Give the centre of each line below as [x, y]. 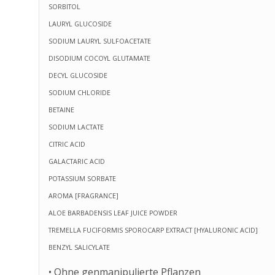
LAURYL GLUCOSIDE [80, 24]
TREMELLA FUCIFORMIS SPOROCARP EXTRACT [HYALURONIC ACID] [153, 230]
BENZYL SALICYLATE [79, 248]
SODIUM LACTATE [76, 127]
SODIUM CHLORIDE [79, 93]
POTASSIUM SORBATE [82, 179]
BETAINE [61, 110]
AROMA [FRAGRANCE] [83, 196]
